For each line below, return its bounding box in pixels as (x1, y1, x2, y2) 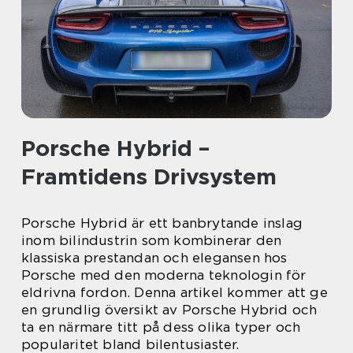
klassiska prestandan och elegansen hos (21, 250, 288, 266)
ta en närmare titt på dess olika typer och (21, 319, 301, 335)
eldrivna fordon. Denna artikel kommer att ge (21, 284, 328, 300)
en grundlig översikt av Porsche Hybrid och (21, 302, 318, 318)
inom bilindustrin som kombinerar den (21, 232, 282, 248)
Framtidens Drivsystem (21, 163, 277, 190)
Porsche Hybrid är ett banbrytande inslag (21, 215, 303, 231)
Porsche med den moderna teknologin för (21, 267, 307, 283)
